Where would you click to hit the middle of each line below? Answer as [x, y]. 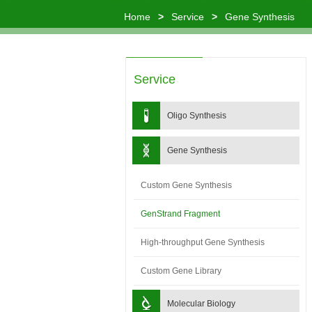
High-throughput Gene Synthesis [203, 242]
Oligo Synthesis [197, 116]
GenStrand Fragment [180, 214]
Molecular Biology [201, 304]
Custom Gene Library [181, 271]
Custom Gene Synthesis [186, 185]
